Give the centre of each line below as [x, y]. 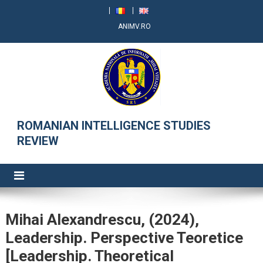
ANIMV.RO [134, 26]
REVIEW [38, 141]
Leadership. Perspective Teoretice [124, 238]
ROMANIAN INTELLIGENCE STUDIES [114, 126]
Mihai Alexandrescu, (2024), [102, 220]
